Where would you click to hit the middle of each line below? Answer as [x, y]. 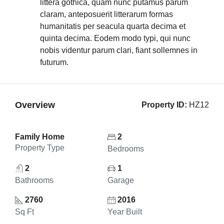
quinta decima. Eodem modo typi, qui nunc [115, 38]
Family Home [40, 137]
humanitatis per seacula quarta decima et [113, 26]
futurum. [54, 62]
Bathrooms [34, 180]
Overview [35, 105]
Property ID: [164, 105]
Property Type [40, 148]
